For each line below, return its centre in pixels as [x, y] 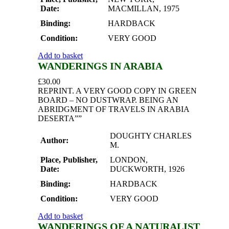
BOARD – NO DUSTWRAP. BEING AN [108, 100]
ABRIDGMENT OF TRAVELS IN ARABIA [113, 109]
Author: [54, 141]
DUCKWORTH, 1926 [147, 169]
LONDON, [129, 160]
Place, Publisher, [69, 160]
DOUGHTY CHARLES [151, 136]
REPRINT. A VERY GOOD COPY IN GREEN [117, 91]
